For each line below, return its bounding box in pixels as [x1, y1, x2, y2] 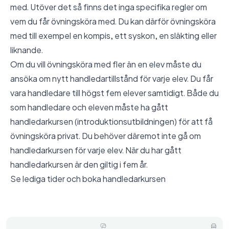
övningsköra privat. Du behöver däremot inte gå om [10, 130, 201, 141]
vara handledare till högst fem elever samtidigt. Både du [10, 87, 219, 98]
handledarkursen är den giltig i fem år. [10, 159, 148, 170]
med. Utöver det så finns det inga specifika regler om [10, 2, 207, 12]
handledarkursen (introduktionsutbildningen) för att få [10, 116, 213, 127]
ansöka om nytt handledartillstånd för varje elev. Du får [10, 73, 213, 84]
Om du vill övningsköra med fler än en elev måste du [10, 59, 201, 70]
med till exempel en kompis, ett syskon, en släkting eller [10, 30, 217, 41]
